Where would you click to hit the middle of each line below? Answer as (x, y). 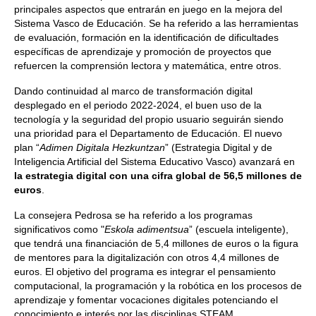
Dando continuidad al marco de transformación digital (133, 91)
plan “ (27, 147)
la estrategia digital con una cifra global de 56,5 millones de (158, 176)
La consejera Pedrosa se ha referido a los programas (133, 215)
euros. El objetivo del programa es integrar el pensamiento (145, 272)
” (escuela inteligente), (239, 229)
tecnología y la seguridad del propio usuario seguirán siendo (149, 119)
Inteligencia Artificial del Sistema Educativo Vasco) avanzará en (154, 162)
